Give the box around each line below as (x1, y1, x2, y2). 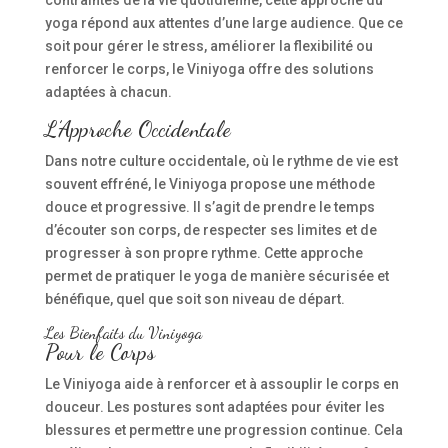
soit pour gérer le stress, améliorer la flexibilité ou (44, 37, 373, 54)
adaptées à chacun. (44, 83, 172, 100)
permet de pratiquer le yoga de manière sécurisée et (44, 267, 389, 284)
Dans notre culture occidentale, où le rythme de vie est (44, 152, 398, 169)
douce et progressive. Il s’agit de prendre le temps (44, 198, 375, 215)
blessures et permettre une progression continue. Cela (44, 421, 403, 438)
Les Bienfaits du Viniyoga (44, 322, 202, 342)
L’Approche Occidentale (44, 115, 231, 142)
